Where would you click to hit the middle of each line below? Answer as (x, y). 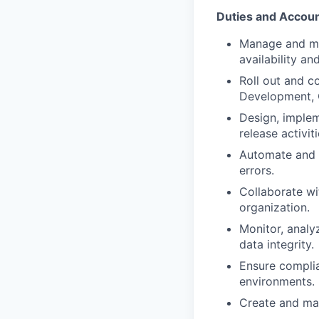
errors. (257, 170)
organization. (274, 207)
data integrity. (277, 244)
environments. (277, 281)
